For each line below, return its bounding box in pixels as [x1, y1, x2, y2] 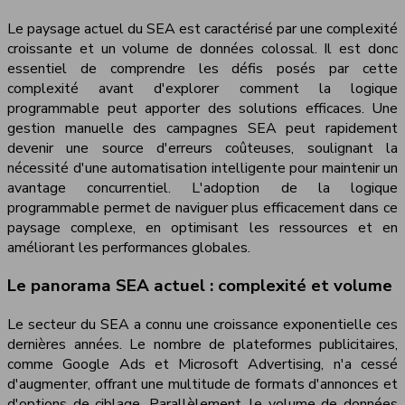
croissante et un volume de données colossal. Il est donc [7, 38, 398, 59]
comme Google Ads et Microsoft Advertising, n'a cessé [7, 354, 398, 375]
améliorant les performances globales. [7, 237, 250, 258]
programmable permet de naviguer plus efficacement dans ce [7, 197, 398, 218]
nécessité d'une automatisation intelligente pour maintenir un [7, 157, 398, 178]
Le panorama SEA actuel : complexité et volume [7, 274, 392, 298]
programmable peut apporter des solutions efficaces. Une [7, 98, 398, 118]
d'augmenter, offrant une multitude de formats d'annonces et [7, 374, 398, 395]
